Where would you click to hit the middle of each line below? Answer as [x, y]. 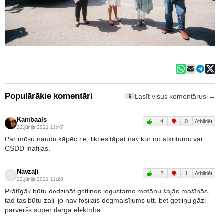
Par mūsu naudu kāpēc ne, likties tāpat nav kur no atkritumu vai [104, 139]
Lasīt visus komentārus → [175, 96]
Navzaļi [28, 172]
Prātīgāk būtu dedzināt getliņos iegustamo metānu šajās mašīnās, [107, 191]
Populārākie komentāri [49, 96]
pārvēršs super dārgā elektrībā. [54, 210]
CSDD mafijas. [27, 149]
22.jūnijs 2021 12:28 [40, 179]
